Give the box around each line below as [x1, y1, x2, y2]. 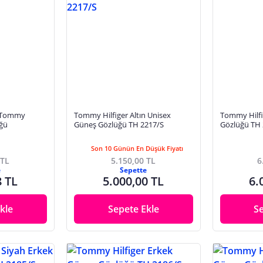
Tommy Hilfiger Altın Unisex [73, 110, 171, 120]
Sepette [120, 165, 147, 176]
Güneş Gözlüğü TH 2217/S [73, 119, 164, 130]
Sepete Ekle [107, 203, 159, 216]
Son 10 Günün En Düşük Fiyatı [90, 144, 183, 153]
